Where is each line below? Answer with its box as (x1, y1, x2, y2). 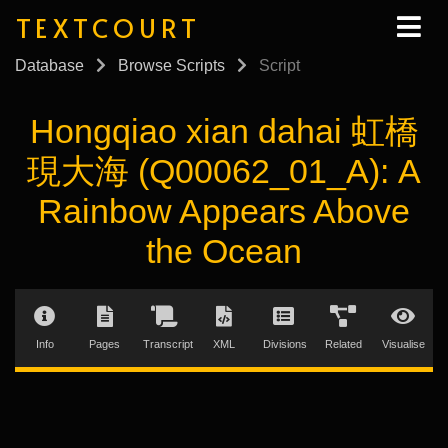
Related (324, 337, 362, 350)
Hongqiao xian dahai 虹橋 (29, 112, 419, 150)
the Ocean (146, 232, 302, 270)
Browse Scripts (118, 57, 225, 75)
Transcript (143, 337, 194, 350)
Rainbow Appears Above (38, 192, 410, 230)
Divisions (262, 337, 307, 350)
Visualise (382, 337, 426, 350)
